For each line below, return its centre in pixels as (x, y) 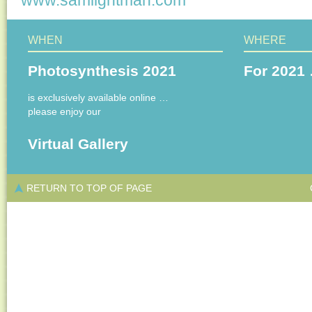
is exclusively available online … (98, 97)
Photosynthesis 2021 (102, 71)
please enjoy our (64, 111)
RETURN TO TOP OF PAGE (89, 188)
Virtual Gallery (78, 144)
